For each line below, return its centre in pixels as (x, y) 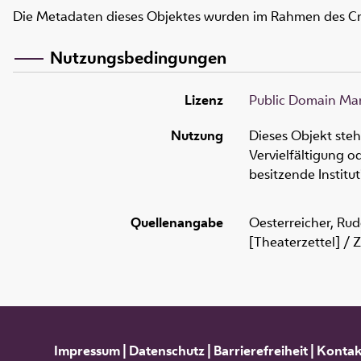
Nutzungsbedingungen (138, 57)
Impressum (87, 350)
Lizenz (204, 100)
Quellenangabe (177, 223)
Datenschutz (166, 350)
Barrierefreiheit (260, 350)
